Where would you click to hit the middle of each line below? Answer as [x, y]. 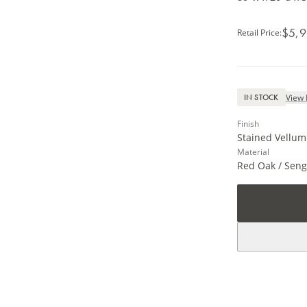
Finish [248, 123]
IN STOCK [261, 97]
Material [253, 151]
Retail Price [258, 32]
